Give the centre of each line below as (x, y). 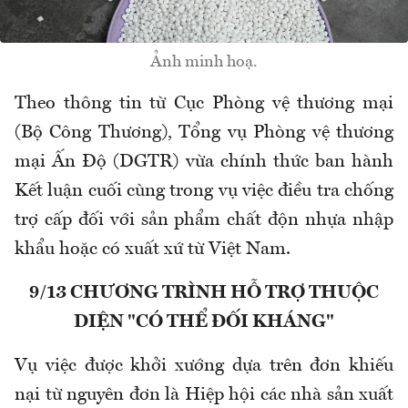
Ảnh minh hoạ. (204, 62)
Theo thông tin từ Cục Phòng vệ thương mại (204, 104)
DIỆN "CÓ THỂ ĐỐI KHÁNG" (204, 323)
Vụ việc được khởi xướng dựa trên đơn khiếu (204, 367)
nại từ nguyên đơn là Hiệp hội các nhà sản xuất (204, 396)
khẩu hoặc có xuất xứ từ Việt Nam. (153, 250)
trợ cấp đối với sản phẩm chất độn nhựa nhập (204, 221)
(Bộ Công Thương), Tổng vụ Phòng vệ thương (204, 133)
